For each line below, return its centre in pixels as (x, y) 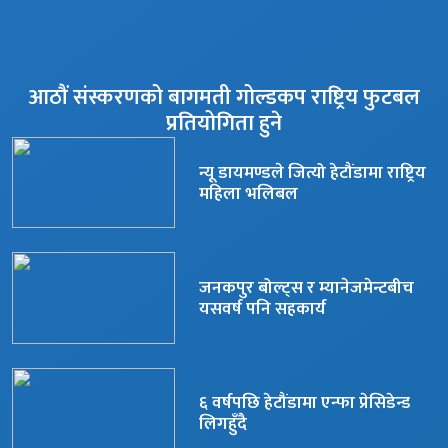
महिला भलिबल (248, 193)
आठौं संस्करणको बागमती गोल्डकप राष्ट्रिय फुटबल (224, 97)
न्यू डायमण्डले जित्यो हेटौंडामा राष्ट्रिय (312, 172)
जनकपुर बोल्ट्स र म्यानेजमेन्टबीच (306, 287)
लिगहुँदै (222, 424)
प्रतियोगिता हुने (224, 123)
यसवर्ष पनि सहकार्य (262, 308)
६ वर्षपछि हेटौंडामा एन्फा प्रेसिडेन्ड (304, 403)
